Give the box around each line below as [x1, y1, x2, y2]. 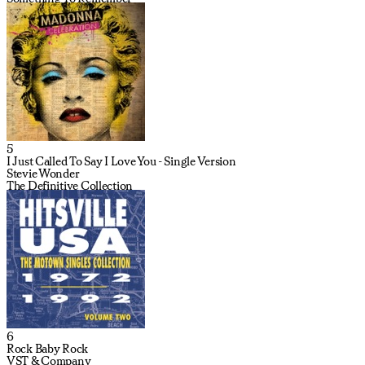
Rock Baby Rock [7, 341, 89, 355]
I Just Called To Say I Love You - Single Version [7, 154, 236, 168]
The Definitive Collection [7, 178, 133, 192]
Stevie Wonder [7, 166, 80, 180]
